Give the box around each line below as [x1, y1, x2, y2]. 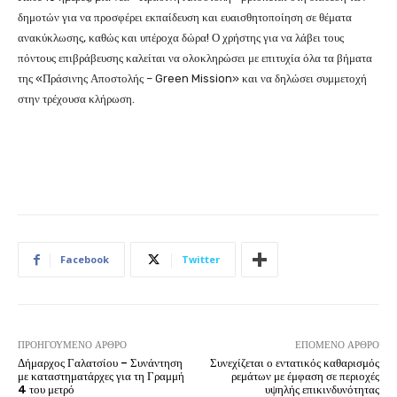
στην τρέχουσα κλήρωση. [18, 92, 135, 106]
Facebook [60, 253, 109, 267]
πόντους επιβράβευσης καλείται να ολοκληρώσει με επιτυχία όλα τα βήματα [18, 51, 372, 66]
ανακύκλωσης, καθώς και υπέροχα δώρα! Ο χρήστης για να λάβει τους [18, 31, 344, 45]
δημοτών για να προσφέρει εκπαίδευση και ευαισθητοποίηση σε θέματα [18, 11, 352, 25]
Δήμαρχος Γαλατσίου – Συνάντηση [18, 356, 183, 370]
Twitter [182, 253, 220, 267]
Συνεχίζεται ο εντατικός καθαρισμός [209, 356, 379, 370]
